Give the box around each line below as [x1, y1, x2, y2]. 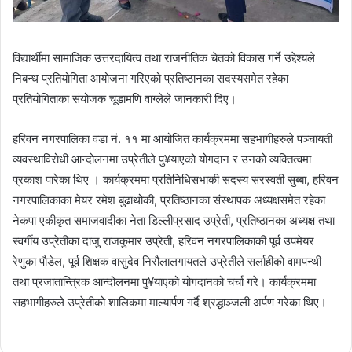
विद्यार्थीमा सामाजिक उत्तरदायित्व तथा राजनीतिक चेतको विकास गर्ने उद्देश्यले [13, 50, 315, 66]
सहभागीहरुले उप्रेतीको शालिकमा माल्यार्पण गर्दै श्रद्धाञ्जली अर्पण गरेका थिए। [13, 295, 327, 310]
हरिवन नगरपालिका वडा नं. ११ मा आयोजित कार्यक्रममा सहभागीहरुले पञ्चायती [13, 131, 332, 147]
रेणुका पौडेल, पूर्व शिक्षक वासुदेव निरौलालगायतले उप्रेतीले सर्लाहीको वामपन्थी [13, 254, 321, 269]
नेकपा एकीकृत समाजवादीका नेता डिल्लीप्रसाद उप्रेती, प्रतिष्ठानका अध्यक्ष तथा [13, 213, 335, 229]
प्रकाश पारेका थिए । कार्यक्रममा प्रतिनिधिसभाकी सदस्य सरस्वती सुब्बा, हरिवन [13, 172, 339, 188]
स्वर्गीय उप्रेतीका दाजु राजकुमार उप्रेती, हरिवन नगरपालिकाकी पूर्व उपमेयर [13, 233, 314, 249]
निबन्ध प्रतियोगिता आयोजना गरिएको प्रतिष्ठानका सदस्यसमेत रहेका [13, 71, 288, 86]
